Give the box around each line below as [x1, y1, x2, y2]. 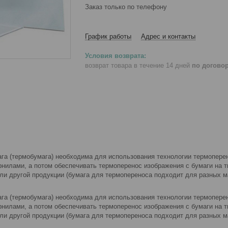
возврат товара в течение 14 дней [85, 61, 192, 69]
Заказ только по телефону [85, 3, 167, 11]
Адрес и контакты [141, 33, 195, 40]
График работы [85, 33, 131, 40]
